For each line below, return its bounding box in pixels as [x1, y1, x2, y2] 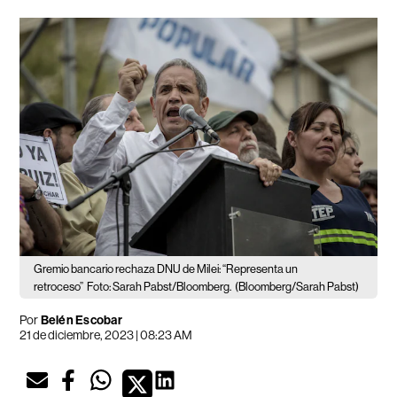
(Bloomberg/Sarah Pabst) [235, 279, 360, 293]
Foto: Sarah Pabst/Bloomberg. [87, 279, 232, 293]
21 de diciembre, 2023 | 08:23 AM [19, 327, 193, 342]
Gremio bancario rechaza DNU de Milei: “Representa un [34, 261, 299, 276]
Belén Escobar [40, 312, 122, 328]
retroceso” [34, 279, 84, 293]
